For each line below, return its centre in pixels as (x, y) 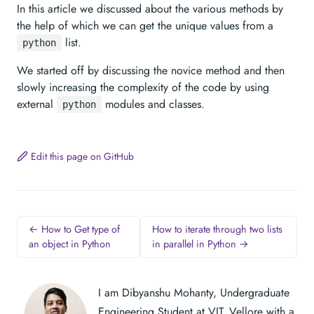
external (37, 104)
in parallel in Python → (201, 244)
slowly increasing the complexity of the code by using (143, 87)
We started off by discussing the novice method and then (151, 70)
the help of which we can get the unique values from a (145, 26)
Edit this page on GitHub (82, 156)
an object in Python (70, 244)
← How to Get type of (74, 229)
